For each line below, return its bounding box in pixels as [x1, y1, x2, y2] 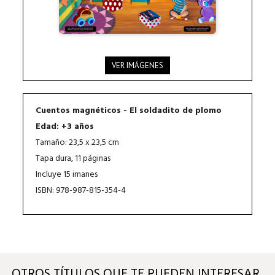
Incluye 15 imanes [36, 167, 98, 182]
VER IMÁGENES [111, 60, 163, 71]
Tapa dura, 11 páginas [36, 151, 111, 166]
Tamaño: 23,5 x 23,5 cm [36, 135, 120, 150]
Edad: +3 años [36, 119, 95, 134]
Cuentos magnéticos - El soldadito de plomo [36, 103, 222, 118]
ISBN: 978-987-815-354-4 [36, 183, 126, 198]
